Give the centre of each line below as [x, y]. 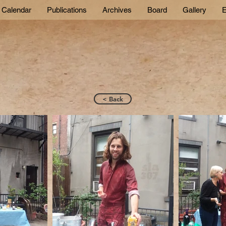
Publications [67, 10]
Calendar [16, 10]
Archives [117, 10]
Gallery [194, 10]
